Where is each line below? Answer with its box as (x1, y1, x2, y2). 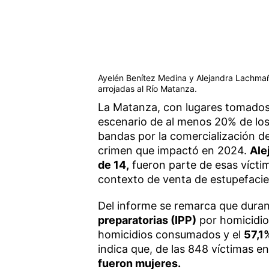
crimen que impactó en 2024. (97, 144, 250, 157)
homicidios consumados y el (97, 228, 244, 241)
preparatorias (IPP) (97, 213, 196, 226)
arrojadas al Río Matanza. (97, 83, 197, 94)
